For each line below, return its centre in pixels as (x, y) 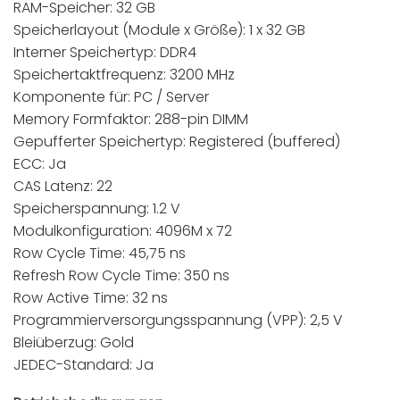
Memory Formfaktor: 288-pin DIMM (131, 119)
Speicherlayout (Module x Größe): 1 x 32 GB (159, 29)
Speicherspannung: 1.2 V (97, 208)
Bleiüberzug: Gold (74, 342)
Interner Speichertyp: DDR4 (105, 52)
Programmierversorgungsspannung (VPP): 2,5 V (178, 320)
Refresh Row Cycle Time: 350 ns (121, 275)
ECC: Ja (40, 163)
